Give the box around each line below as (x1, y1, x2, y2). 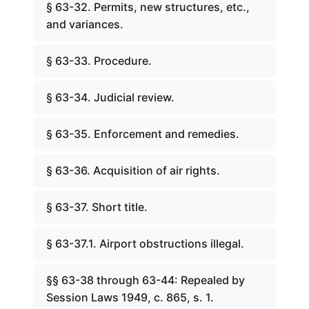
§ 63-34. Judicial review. (46, 90, 175, 104)
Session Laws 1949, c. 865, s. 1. (46, 290, 214, 304)
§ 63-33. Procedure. (46, 54, 152, 68)
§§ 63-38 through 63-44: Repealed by (46, 273, 245, 287)
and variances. (46, 17, 123, 31)
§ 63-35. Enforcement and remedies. (46, 127, 239, 141)
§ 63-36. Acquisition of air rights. (46, 163, 220, 177)
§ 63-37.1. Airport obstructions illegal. (46, 237, 244, 250)
